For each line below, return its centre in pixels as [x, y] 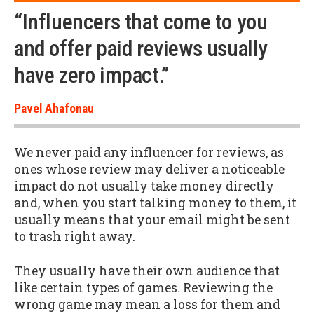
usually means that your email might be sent [152, 220]
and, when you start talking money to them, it [155, 203]
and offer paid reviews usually [141, 48]
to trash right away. [75, 237]
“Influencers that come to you [141, 22]
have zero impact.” [91, 75]
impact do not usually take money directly [144, 186]
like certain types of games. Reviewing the [143, 288]
